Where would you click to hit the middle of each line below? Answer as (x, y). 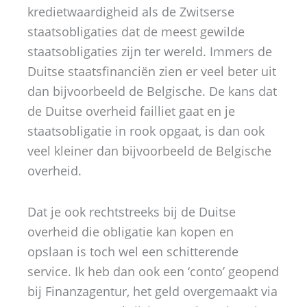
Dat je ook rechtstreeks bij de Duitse (132, 212)
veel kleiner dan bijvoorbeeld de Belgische (149, 150)
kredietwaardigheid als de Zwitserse (131, 11)
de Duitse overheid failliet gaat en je (131, 111)
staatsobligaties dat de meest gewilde (136, 31)
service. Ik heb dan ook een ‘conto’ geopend (153, 271)
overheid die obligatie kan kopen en (131, 232)
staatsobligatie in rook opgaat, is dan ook (146, 131)
